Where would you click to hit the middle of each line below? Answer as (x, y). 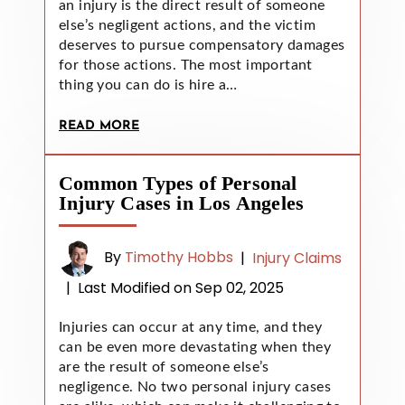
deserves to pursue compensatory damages (202, 45)
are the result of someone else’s (164, 367)
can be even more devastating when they (195, 347)
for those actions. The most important (186, 65)
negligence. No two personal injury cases (195, 386)
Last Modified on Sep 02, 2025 (181, 287)
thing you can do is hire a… (148, 85)
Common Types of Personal (178, 183)
